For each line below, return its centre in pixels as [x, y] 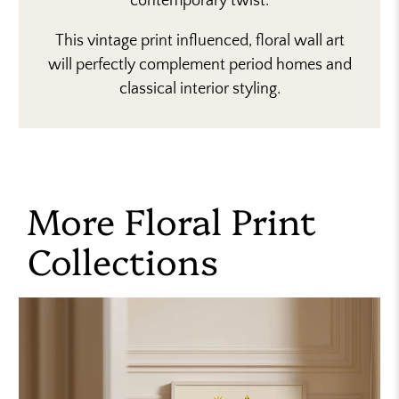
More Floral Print [172, 220]
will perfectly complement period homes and [199, 65]
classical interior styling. [199, 90]
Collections [123, 260]
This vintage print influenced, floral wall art [199, 41]
